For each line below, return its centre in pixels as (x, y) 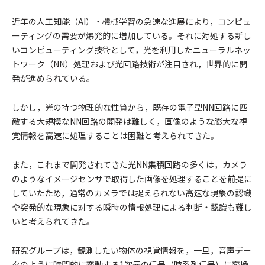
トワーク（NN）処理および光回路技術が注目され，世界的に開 (130, 64)
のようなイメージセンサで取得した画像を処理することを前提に (132, 179)
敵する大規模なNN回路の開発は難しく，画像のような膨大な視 (130, 121)
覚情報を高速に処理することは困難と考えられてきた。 (115, 135)
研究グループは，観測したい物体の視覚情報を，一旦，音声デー (132, 250)
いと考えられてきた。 (53, 221)
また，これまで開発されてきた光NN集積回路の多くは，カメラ (130, 164)
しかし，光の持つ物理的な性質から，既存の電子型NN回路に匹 (130, 107)
